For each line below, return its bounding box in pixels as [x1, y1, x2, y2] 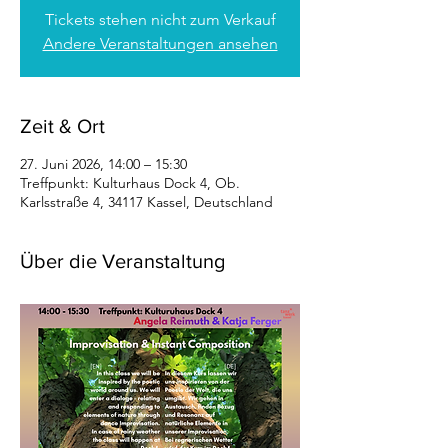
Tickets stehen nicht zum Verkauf [44, 9, 276, 29]
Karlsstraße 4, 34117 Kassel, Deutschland [20, 192, 273, 211]
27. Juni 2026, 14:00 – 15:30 [20, 154, 187, 173]
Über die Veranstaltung [20, 249, 225, 272]
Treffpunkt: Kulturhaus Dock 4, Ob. [20, 173, 240, 192]
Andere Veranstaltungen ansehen [42, 33, 278, 53]
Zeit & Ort [20, 114, 105, 137]
